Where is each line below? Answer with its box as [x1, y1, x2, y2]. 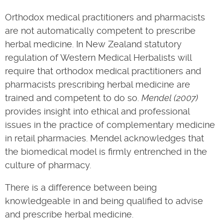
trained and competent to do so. [5, 93, 141, 103]
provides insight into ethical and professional [5, 106, 190, 116]
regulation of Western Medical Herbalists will [5, 52, 192, 63]
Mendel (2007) [141, 93, 198, 103]
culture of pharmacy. [5, 160, 91, 170]
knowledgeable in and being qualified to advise [5, 196, 203, 206]
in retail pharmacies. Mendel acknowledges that [5, 133, 204, 143]
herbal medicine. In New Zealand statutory [5, 39, 182, 49]
